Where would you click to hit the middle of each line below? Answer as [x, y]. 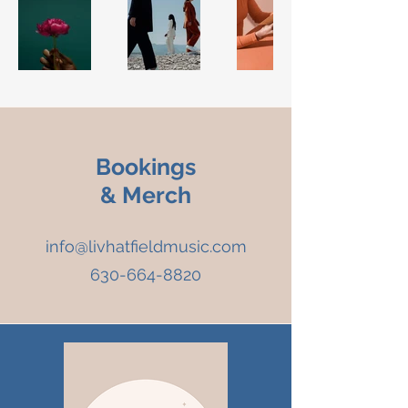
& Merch [146, 194]
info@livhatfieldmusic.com [146, 246]
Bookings [146, 166]
